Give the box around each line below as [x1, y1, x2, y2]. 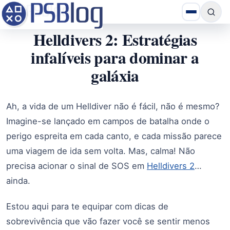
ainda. [6, 176, 30, 186]
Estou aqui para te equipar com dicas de [6, 201, 168, 212]
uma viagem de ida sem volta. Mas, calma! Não [6, 146, 195, 156]
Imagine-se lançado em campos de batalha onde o [6, 116, 209, 126]
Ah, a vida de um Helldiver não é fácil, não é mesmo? [6, 101, 219, 111]
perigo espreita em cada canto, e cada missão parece [6, 131, 222, 141]
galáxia [91, 64, 139, 87]
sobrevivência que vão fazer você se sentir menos [6, 216, 210, 226]
